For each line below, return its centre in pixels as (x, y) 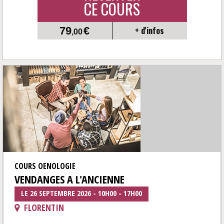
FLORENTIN (43, 207)
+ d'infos (150, 30)
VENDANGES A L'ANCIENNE (69, 179)
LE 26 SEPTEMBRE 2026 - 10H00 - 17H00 (81, 193)
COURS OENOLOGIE (45, 166)
